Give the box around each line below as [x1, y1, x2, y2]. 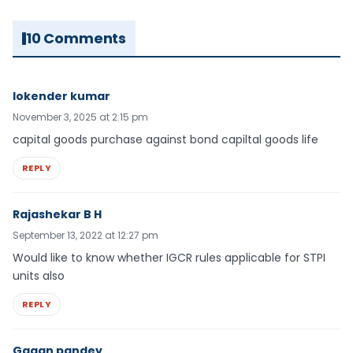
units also [13, 268, 65, 284]
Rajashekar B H [13, 206, 102, 223]
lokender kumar [13, 88, 110, 105]
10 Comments [26, 28, 127, 49]
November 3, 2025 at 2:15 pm [13, 110, 148, 124]
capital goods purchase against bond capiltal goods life [13, 132, 318, 148]
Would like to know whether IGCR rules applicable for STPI [13, 250, 325, 266]
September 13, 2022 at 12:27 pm [13, 229, 158, 243]
